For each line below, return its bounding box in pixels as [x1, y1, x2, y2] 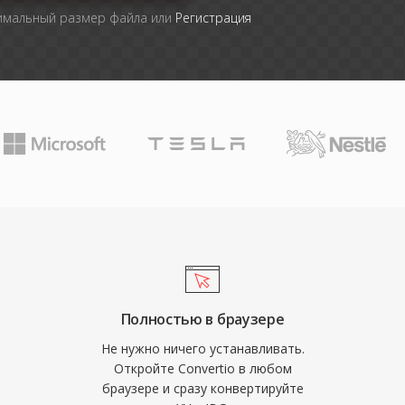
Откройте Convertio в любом [113, 360, 292, 377]
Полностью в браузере [120, 309, 285, 329]
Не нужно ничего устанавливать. [100, 340, 305, 357]
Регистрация [174, 9, 251, 26]
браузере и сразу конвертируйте [101, 380, 304, 397]
